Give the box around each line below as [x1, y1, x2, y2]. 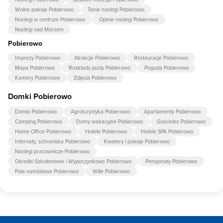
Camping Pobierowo [15, 117, 62, 125]
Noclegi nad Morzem [15, 25, 64, 33]
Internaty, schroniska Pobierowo [15, 137, 90, 145]
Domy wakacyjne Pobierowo [76, 117, 143, 125]
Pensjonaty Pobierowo [145, 157, 197, 165]
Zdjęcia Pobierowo [74, 73, 116, 82]
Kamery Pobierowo [15, 73, 60, 82]
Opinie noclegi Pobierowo [99, 15, 158, 23]
